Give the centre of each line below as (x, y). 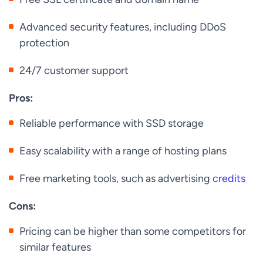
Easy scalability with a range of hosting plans (123, 151)
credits (229, 178)
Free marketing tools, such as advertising (116, 178)
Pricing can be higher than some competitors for (133, 231)
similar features (55, 247)
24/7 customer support (74, 70)
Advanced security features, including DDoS (123, 27)
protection (45, 43)
